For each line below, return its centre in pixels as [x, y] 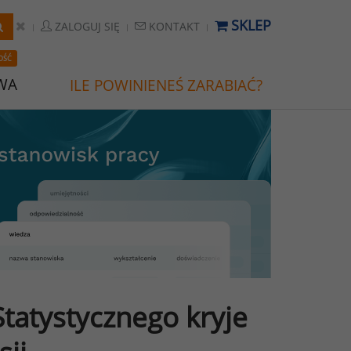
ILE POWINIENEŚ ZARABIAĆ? [166, 85]
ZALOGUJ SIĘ [86, 26]
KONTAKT [173, 26]
